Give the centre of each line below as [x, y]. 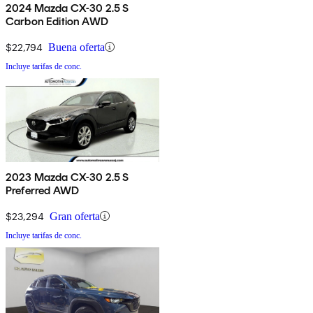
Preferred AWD [43, 190]
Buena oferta [77, 47]
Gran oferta [75, 216]
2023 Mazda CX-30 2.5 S [67, 177]
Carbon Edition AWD [57, 21]
